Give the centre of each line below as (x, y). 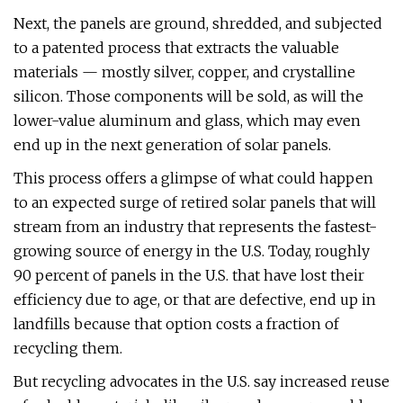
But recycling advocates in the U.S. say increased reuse (201, 381)
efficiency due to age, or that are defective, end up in (195, 300)
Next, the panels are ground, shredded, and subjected (198, 23)
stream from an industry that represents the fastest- (195, 227)
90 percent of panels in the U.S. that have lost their (189, 275)
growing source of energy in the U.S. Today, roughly (192, 251)
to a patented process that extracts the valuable (176, 48)
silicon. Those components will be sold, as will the (188, 96)
